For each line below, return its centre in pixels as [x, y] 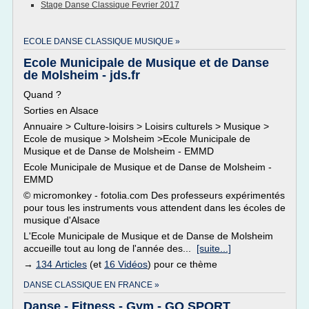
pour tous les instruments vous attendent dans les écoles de [154, 208]
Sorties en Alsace [61, 110]
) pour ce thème [182, 264]
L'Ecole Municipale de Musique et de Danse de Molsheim [148, 236]
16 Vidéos [126, 264]
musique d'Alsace [62, 220]
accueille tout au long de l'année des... [110, 248]
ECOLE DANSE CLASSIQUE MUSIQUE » [102, 41]
